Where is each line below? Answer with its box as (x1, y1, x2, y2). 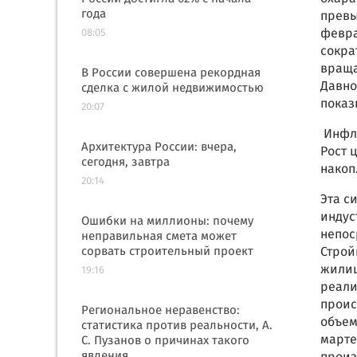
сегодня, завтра (81, 153, 170, 172)
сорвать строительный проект (81, 242, 253, 261)
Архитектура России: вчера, (81, 138, 237, 157)
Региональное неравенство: (81, 301, 240, 320)
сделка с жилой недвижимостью (81, 79, 264, 98)
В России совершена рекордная (81, 64, 261, 83)
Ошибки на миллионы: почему (81, 212, 253, 231)
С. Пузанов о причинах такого (81, 331, 249, 351)
